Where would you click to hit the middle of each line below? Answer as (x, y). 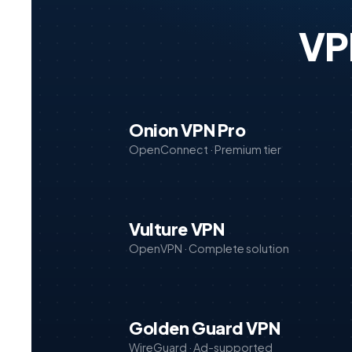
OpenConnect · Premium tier (205, 149)
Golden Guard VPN (205, 328)
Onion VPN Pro (187, 130)
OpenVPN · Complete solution (209, 249)
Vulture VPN (177, 229)
